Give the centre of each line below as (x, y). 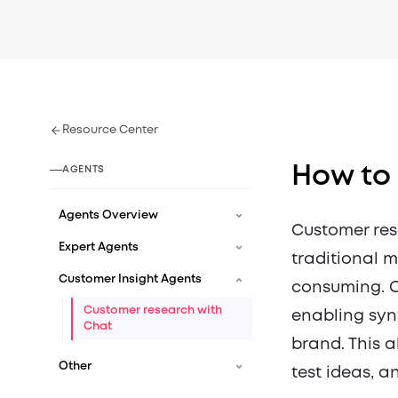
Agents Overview (108, 215)
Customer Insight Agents (130, 279)
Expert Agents (99, 247)
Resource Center (110, 130)
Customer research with (153, 310)
